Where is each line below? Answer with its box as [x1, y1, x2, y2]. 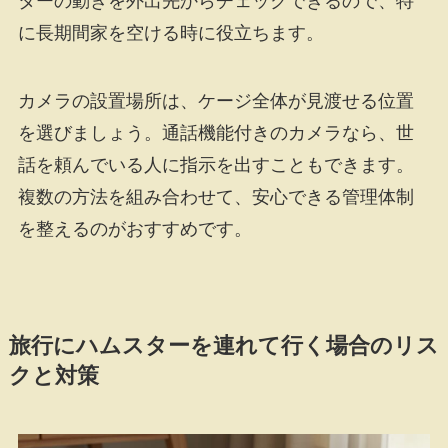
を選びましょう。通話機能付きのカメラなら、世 [17, 122, 414, 143]
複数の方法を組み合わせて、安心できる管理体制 [17, 186, 414, 207]
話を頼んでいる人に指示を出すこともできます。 [17, 154, 414, 175]
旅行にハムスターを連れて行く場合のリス [8, 333, 439, 358]
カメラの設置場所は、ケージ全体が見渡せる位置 [17, 90, 414, 111]
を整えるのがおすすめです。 [17, 218, 252, 239]
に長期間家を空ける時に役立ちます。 [17, 22, 324, 43]
